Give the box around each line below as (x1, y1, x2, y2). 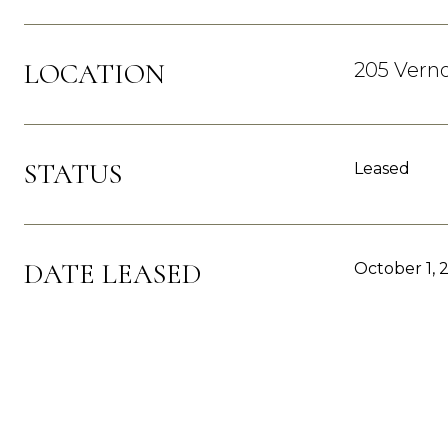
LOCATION (24, 57, 165, 91)
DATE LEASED (24, 257, 201, 291)
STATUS (24, 157, 122, 191)
